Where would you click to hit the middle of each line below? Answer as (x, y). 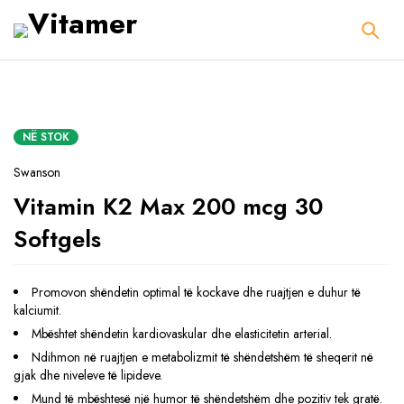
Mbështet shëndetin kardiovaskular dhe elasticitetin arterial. (182, 334)
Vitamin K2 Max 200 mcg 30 (168, 207)
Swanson (37, 172)
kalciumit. (37, 310)
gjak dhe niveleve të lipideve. (88, 375)
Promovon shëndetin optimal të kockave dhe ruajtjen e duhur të (196, 292)
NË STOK (46, 137)
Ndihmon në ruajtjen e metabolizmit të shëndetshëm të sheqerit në (202, 357)
